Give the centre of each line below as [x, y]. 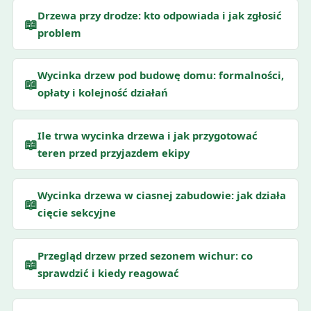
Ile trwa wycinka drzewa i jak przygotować [147, 135]
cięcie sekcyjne [76, 213]
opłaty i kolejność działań [102, 93]
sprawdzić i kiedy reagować [108, 272]
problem [59, 33]
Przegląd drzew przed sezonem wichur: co [145, 255]
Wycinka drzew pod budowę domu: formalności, [160, 75]
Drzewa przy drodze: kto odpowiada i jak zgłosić [159, 16]
